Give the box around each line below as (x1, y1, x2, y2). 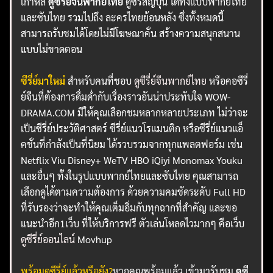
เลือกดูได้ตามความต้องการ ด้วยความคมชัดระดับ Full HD (21, 185, 246, 199)
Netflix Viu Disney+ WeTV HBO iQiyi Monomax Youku (21, 154, 243, 167)
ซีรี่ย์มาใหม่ (21, 74, 66, 88)
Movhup (75, 233, 113, 246)
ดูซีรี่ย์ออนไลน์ (21, 233, 76, 246)
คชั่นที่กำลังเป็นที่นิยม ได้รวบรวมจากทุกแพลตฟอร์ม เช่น (21, 138, 243, 151)
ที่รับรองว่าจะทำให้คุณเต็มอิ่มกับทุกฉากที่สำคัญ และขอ (21, 201, 238, 214)
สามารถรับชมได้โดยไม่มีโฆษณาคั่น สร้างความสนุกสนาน (21, 27, 241, 40)
